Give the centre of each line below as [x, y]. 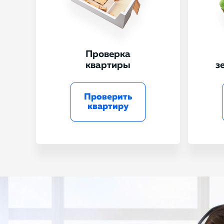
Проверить [108, 97]
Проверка [108, 54]
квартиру [108, 106]
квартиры [108, 65]
